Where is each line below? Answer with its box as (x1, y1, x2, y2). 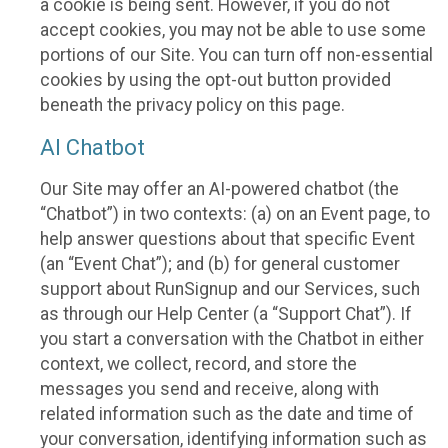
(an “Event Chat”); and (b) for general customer (40, 254, 400, 275)
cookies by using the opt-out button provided (40, 70, 391, 91)
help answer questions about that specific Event (40, 229, 415, 250)
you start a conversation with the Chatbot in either (40, 329, 424, 350)
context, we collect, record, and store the (40, 354, 357, 375)
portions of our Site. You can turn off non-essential (40, 45, 433, 66)
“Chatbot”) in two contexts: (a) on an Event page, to (40, 204, 430, 225)
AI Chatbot (40, 134, 145, 160)
